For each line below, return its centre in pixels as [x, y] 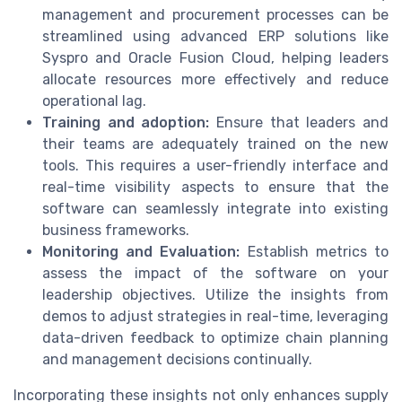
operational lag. [94, 101]
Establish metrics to [315, 252]
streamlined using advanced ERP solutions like [215, 37]
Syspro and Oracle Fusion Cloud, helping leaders [215, 58]
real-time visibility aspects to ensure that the [215, 188]
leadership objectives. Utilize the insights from [215, 295]
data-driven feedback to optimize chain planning [215, 338]
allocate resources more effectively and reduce [215, 80]
